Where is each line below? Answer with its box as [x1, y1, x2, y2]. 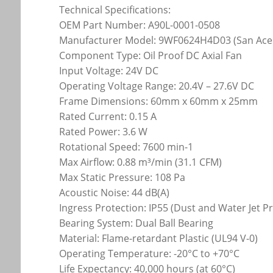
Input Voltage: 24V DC [59, 64, 159, 78]
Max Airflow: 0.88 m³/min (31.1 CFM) [59, 155, 222, 169]
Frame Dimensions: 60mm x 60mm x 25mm [59, 94, 258, 108]
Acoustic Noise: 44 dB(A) [59, 186, 170, 200]
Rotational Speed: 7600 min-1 [59, 140, 194, 154]
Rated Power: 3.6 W [59, 125, 148, 139]
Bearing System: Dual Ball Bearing [59, 216, 214, 230]
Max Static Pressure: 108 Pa [59, 171, 186, 185]
